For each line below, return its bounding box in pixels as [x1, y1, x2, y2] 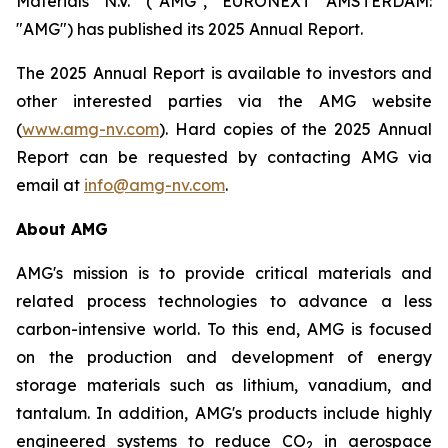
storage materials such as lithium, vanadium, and [16, 375, 432, 395]
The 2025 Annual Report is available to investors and [16, 63, 432, 83]
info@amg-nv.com [84, 175, 225, 195]
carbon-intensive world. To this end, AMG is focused [16, 319, 432, 339]
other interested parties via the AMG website [16, 91, 432, 111]
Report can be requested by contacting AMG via [16, 147, 432, 167]
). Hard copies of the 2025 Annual [159, 119, 432, 139]
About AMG [16, 219, 108, 239]
